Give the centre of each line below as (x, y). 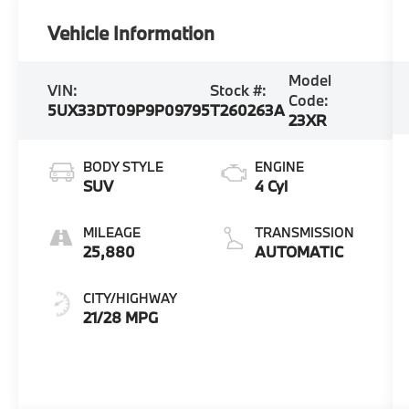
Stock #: (239, 89)
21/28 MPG (121, 317)
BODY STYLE (124, 166)
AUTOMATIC (299, 251)
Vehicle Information (131, 32)
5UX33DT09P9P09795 (129, 110)
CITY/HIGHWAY (131, 298)
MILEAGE (112, 232)
